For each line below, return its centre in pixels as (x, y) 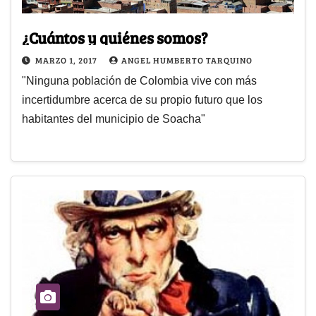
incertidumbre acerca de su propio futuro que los (142, 100)
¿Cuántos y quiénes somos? (115, 38)
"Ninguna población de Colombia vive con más (139, 81)
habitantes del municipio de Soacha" (114, 119)
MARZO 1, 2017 (67, 60)
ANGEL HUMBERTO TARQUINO (187, 60)
